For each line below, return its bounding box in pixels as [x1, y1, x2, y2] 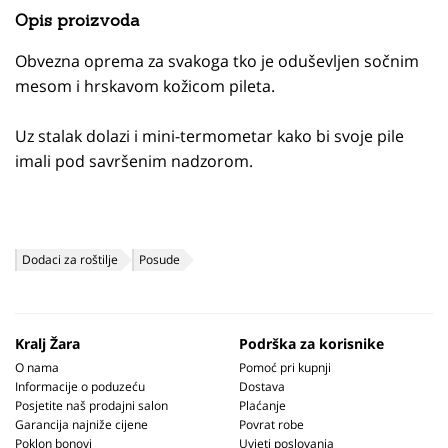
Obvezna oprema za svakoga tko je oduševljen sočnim [15, 50, 419, 72]
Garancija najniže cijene [15, 416, 148, 433]
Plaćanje [239, 397, 286, 414]
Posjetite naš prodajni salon [15, 397, 168, 414]
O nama [15, 359, 59, 376]
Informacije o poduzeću [15, 378, 145, 395]
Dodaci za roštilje [22, 251, 118, 268]
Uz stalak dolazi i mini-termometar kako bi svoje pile [15, 125, 404, 147]
